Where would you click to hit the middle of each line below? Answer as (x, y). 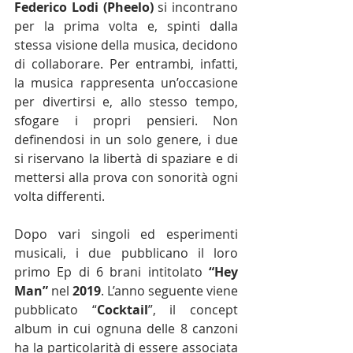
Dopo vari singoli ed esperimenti (126, 234)
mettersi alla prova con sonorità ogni (126, 177)
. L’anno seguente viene (169, 291)
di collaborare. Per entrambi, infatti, (126, 64)
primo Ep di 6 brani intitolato (111, 272)
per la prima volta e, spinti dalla (126, 26)
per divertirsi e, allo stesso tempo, (126, 102)
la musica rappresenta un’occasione (126, 83)
